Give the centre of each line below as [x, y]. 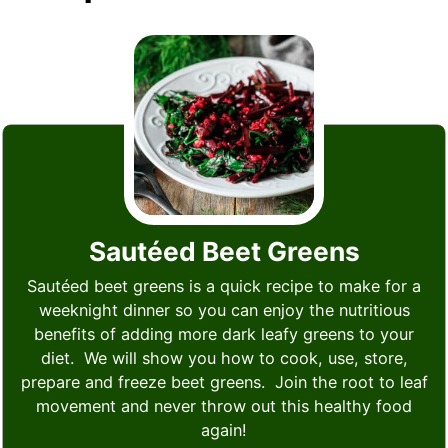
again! [224, 430]
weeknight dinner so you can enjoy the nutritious [224, 310]
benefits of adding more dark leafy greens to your [224, 334]
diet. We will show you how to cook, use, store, [224, 358]
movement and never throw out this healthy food [224, 406]
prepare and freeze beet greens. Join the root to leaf [224, 382]
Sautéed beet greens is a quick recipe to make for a [224, 286]
